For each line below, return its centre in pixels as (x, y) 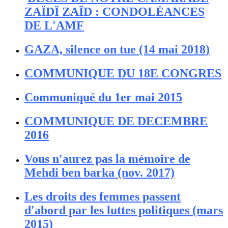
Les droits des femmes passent (103, 196)
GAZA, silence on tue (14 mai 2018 (115, 49)
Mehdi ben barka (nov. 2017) (99, 172)
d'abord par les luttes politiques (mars (124, 210)
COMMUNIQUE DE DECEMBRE (116, 121)
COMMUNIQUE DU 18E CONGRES (123, 73)
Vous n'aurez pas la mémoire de (107, 159)
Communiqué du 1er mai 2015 (103, 97)
